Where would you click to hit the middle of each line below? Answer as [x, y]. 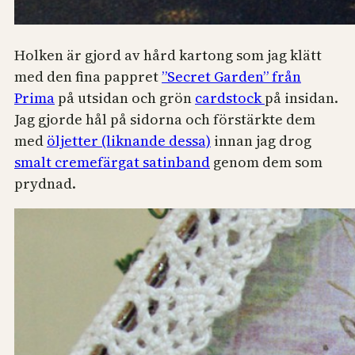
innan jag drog [261, 141]
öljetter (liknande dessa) [129, 141]
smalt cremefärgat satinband [112, 162]
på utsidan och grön [125, 98]
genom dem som [266, 162]
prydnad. [45, 184]
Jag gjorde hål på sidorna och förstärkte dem [165, 120]
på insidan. [302, 98]
